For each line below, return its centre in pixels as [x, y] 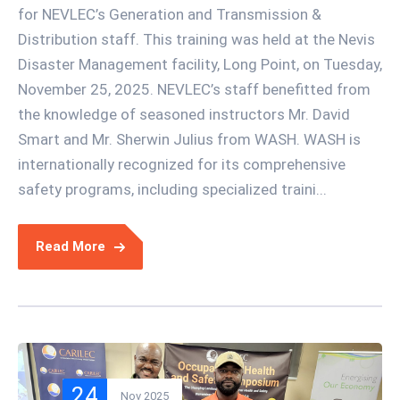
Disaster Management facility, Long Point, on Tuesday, [200, 65]
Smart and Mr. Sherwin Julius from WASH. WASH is [189, 140]
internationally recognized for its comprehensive [182, 165]
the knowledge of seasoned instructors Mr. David [184, 115]
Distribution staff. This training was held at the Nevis [196, 40]
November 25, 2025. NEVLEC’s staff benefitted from [194, 90]
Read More [71, 247]
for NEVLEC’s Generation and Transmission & [170, 15]
